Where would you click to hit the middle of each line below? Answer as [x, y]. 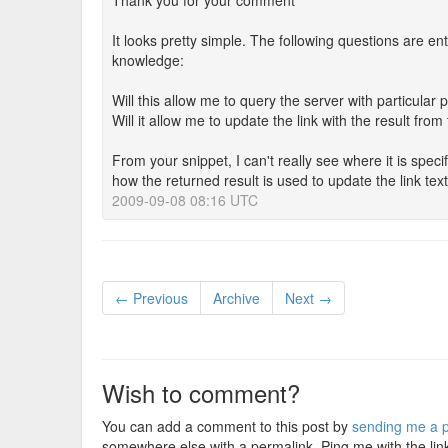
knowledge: [148, 60]
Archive [236, 298]
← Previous [151, 298]
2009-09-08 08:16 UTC [185, 200]
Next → [308, 298]
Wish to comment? [201, 392]
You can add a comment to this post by [227, 426]
